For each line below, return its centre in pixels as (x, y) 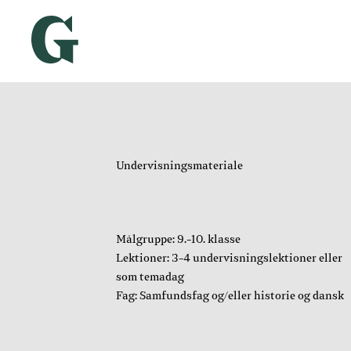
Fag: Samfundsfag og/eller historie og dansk (230, 296)
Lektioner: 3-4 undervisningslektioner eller (229, 259)
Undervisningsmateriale (179, 166)
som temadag (150, 277)
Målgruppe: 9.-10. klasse (178, 240)
